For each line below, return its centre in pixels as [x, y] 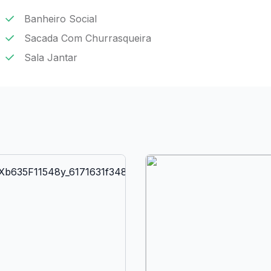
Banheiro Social [60, 19]
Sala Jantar [51, 57]
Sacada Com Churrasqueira [88, 38]
